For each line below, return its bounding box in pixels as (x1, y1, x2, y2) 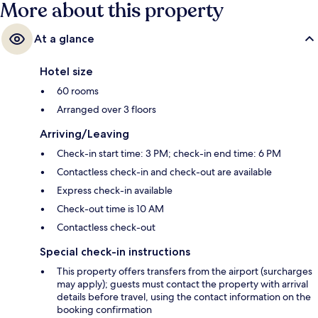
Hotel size (40, 64, 93, 78)
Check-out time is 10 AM (57, 202, 164, 215)
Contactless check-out (57, 220, 155, 234)
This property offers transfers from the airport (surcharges (57, 264, 312, 278)
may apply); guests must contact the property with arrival (57, 277, 308, 290)
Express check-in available (57, 183, 172, 197)
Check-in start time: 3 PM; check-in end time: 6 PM (57, 146, 281, 160)
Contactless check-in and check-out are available (57, 165, 272, 178)
